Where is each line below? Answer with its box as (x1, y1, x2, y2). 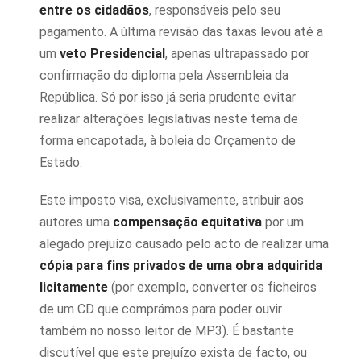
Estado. (39, 155, 82, 170)
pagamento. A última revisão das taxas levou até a (39, 24, 323, 39)
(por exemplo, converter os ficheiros (108, 280, 317, 295)
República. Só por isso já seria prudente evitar (39, 89, 296, 105)
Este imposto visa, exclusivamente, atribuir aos (39, 193, 304, 208)
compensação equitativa (113, 214, 262, 230)
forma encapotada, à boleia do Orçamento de (39, 133, 296, 148)
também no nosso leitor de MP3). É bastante (39, 323, 294, 338)
